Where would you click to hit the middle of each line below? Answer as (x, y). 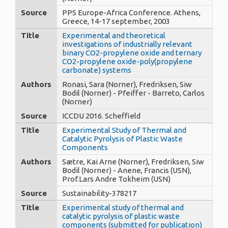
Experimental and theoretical (114, 35)
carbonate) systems (97, 70)
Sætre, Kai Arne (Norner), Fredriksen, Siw (133, 161)
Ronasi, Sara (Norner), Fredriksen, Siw (127, 84)
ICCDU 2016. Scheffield (101, 116)
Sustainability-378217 (99, 193)
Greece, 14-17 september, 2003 (116, 21)
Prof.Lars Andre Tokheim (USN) (116, 179)
